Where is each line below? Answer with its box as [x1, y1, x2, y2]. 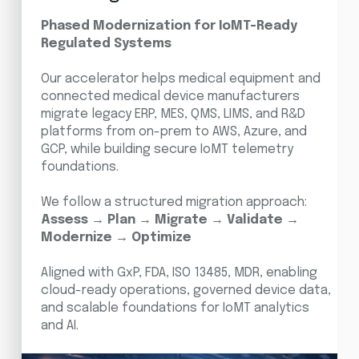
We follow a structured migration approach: [40, 195, 307, 209]
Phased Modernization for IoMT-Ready [40, 18, 297, 33]
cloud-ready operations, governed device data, [40, 283, 331, 297]
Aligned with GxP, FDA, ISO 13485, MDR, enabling [40, 265, 317, 280]
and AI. [40, 318, 79, 333]
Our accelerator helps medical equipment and [40, 71, 321, 86]
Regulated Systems [40, 36, 171, 50]
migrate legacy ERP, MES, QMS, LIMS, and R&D [40, 107, 305, 121]
